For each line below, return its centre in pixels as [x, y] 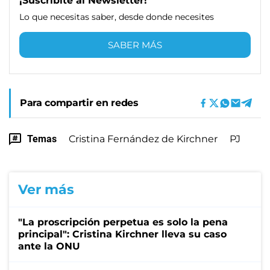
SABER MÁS [135, 45]
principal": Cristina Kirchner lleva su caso [122, 234]
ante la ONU [49, 246]
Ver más [46, 189]
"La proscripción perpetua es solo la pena [123, 222]
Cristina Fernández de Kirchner [143, 139]
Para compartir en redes [79, 102]
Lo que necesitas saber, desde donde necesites [117, 17]
